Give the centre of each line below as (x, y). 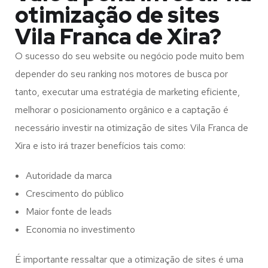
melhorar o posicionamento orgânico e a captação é (122, 110)
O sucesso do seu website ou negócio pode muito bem (130, 56)
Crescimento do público (75, 194)
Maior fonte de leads (69, 211)
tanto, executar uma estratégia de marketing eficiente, (127, 92)
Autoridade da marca (69, 176)
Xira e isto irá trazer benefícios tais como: (100, 146)
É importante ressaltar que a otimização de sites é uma (129, 259)
